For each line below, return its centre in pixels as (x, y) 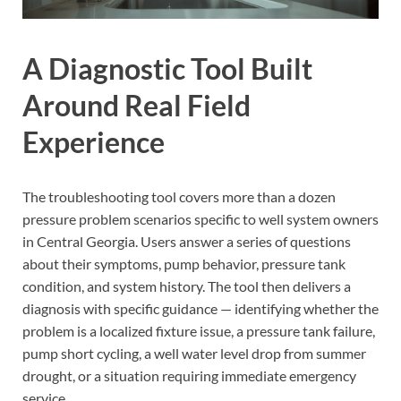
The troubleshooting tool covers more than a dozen (179, 197)
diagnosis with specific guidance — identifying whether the (200, 309)
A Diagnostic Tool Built (167, 68)
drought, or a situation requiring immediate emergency (189, 376)
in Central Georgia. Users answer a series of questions (187, 242)
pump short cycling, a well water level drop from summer (194, 354)
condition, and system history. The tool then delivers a (187, 286)
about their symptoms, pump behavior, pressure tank (184, 264)
